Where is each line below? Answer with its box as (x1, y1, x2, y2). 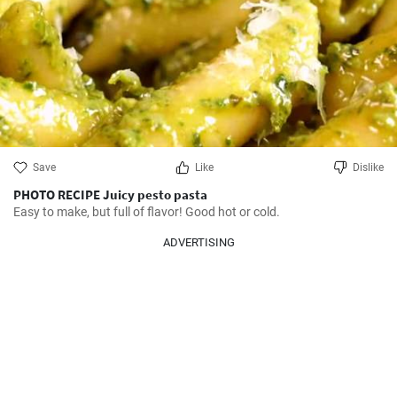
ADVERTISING (162, 236, 235, 249)
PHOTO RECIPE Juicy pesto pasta (13, 186, 207, 203)
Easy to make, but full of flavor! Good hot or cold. (13, 205, 280, 219)
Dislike (353, 161, 384, 174)
